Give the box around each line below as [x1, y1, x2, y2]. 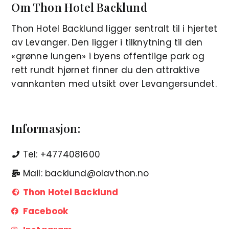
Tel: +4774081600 [22, 148, 101, 161]
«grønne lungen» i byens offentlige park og [11, 50, 204, 62]
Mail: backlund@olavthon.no [22, 167, 149, 179]
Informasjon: [11, 120, 80, 136]
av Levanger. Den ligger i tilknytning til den [11, 36, 203, 49]
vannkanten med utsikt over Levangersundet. [11, 77, 217, 90]
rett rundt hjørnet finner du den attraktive [11, 63, 200, 76]
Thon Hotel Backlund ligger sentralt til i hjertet [11, 22, 218, 35]
